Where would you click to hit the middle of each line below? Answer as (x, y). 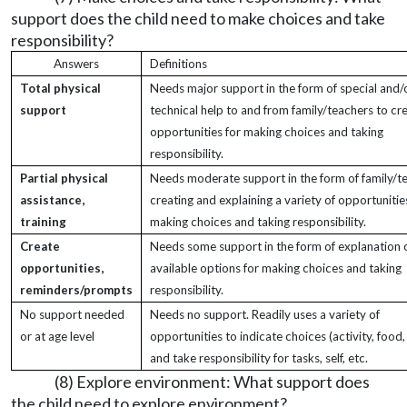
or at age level (57, 336)
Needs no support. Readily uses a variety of (265, 314)
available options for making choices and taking (276, 268)
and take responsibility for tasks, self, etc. (259, 358)
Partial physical (64, 178)
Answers (76, 64)
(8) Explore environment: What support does (212, 382)
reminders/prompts (76, 290)
